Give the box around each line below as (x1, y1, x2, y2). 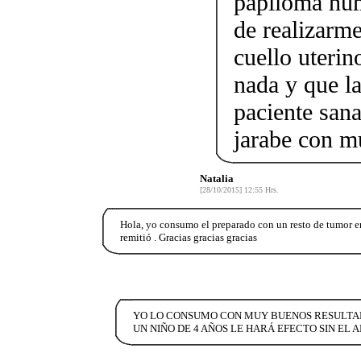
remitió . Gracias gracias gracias (119, 230, 257, 243)
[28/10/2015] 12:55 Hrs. (199, 185, 279, 194)
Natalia (199, 172, 234, 185)
